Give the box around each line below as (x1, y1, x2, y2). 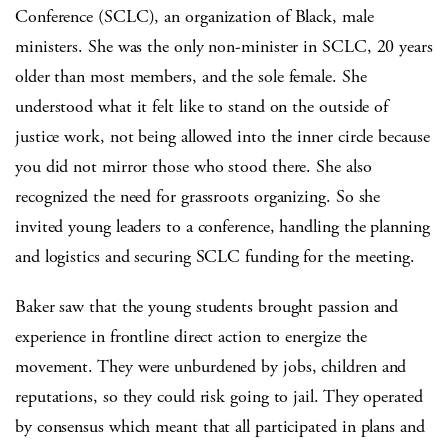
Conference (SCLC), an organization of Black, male (15, 5, 374, 29)
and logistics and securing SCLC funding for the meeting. (15, 245, 415, 269)
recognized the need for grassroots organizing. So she (15, 185, 381, 209)
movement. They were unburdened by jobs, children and (15, 355, 407, 379)
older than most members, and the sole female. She (15, 65, 367, 89)
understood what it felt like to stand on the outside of (15, 95, 389, 119)
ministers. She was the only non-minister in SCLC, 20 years (15, 35, 433, 59)
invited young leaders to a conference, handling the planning (15, 215, 430, 239)
